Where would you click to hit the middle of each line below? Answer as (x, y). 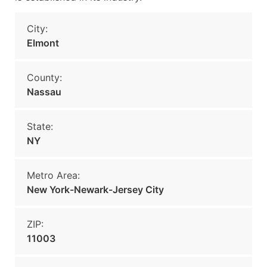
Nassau (44, 92)
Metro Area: (53, 175)
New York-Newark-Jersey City (95, 190)
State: (40, 126)
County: (44, 77)
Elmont (43, 43)
